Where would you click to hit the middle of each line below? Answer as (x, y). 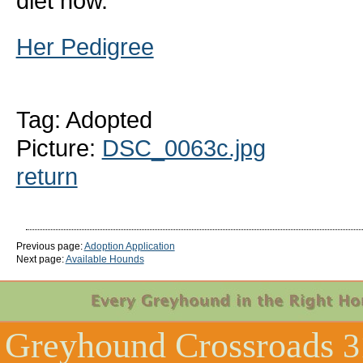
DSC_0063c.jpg (184, 147)
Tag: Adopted (84, 119)
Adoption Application (129, 246)
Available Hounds (105, 259)
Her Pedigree (85, 46)
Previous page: (50, 246)
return (47, 176)
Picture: (59, 147)
